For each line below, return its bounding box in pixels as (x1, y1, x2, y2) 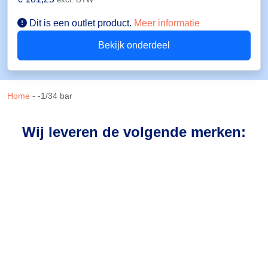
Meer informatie (134, 18, 200, 29)
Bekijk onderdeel (98, 40, 170, 51)
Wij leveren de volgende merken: (22, 124, 246, 141)
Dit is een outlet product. (27, 18, 134, 29)
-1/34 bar (38, 91, 72, 101)
